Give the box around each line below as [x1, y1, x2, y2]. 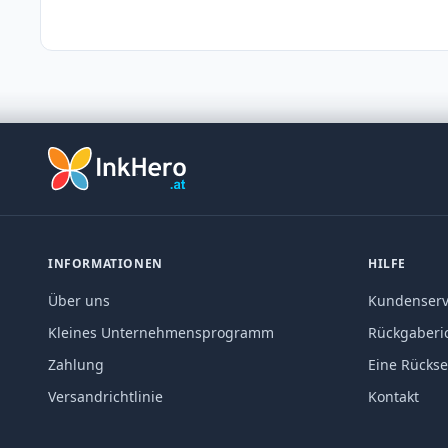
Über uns [48, 290, 110, 310]
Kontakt [368, 386, 419, 406]
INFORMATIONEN [48, 254, 163, 272]
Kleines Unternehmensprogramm [48, 322, 274, 342]
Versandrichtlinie [48, 386, 163, 406]
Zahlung [48, 354, 104, 374]
